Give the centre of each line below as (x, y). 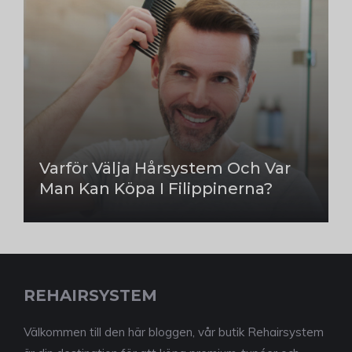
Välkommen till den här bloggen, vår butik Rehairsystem (174, 332)
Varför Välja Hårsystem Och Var (165, 168)
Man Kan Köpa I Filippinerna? (156, 188)
